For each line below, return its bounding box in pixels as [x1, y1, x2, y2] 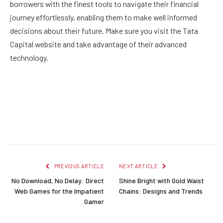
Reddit [154, 120, 178, 129]
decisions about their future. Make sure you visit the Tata [10, 26, 198, 36]
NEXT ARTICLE [119, 162, 159, 169]
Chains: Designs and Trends [119, 186, 203, 195]
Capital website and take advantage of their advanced [10, 39, 187, 49]
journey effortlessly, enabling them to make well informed [10, 12, 197, 22]
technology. [10, 53, 48, 63]
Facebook [15, 120, 50, 129]
